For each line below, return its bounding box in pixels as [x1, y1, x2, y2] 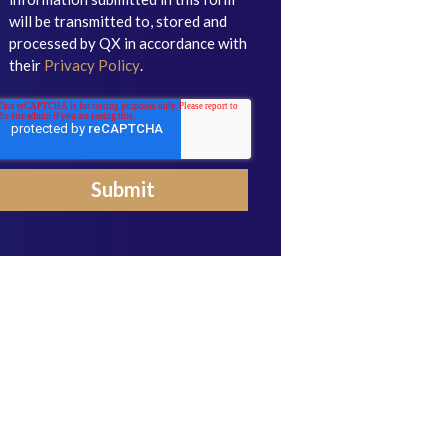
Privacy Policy [44, 56, 141, 74]
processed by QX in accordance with [9, 34, 248, 52]
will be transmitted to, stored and [9, 12, 228, 30]
